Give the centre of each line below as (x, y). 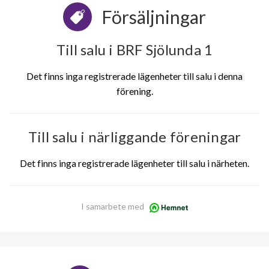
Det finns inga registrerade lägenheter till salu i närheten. (134, 163)
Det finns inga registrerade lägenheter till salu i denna (134, 76)
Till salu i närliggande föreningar (134, 137)
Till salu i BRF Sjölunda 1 (134, 50)
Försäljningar (154, 17)
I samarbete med (112, 207)
